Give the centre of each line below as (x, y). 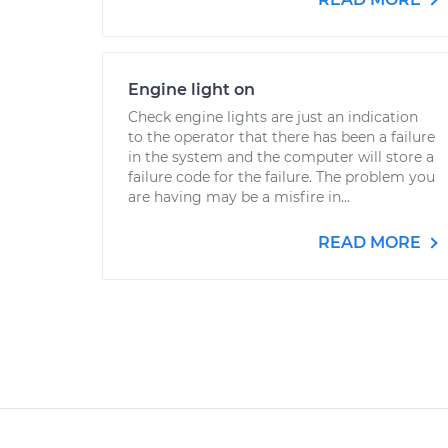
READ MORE (371, 242)
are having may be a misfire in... (239, 197)
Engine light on (191, 89)
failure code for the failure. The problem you (281, 177)
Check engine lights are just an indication (273, 117)
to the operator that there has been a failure (281, 137)
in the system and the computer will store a (281, 157)
